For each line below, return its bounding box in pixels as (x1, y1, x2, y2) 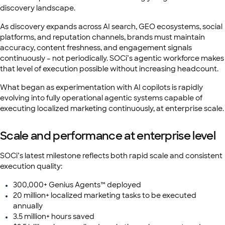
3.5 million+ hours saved (13, 212, 94, 221)
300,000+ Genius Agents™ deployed (13, 180, 141, 189)
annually (13, 201, 43, 210)
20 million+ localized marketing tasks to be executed (13, 191, 196, 200)
